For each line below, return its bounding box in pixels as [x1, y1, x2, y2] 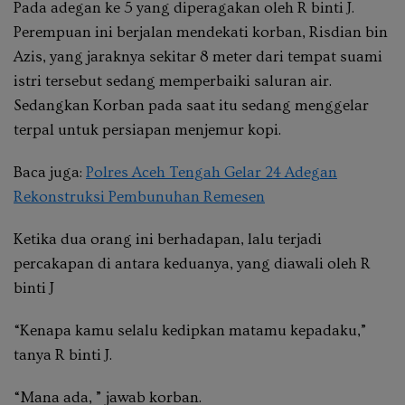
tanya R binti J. [14, 345, 112, 363]
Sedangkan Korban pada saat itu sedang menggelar [14, 96, 369, 114]
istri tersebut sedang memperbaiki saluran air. [14, 71, 332, 89]
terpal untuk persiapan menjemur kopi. [14, 120, 281, 138]
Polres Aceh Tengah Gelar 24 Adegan [86, 163, 337, 181]
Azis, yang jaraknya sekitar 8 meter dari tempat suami [14, 47, 382, 65]
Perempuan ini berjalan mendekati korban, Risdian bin [14, 23, 388, 41]
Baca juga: [14, 163, 86, 181]
